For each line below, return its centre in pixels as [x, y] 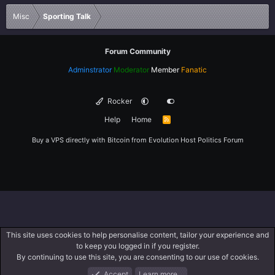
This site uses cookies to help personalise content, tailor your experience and [137, 235]
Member [165, 70]
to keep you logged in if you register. [137, 246]
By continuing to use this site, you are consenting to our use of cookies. [137, 257]
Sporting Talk [67, 16]
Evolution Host [172, 140]
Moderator [131, 70]
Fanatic [194, 70]
